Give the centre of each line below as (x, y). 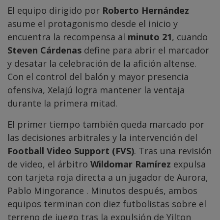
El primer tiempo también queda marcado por (106, 124)
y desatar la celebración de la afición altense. (102, 64)
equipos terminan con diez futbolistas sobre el (107, 204)
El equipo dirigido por (55, 11)
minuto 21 (150, 37)
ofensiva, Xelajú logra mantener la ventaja (96, 90)
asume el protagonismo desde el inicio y (93, 24)
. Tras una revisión (173, 151)
